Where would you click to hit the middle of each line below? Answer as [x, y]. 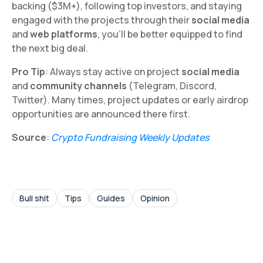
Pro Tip [28, 71]
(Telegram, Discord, [172, 85]
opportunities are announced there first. [101, 114]
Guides [111, 198]
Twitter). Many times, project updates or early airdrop [130, 100]
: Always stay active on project [113, 71]
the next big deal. [50, 48]
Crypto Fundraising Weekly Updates [130, 137]
